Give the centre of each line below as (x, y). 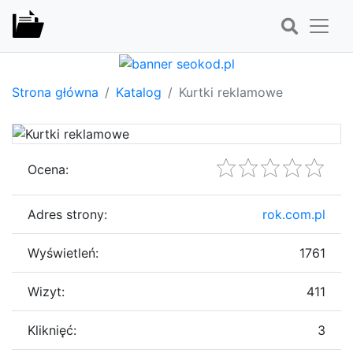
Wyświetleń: (63, 253)
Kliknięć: (52, 330)
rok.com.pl (294, 214)
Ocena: (48, 169)
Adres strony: (67, 214)
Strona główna (55, 92)
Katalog (139, 92)
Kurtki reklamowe (231, 92)
